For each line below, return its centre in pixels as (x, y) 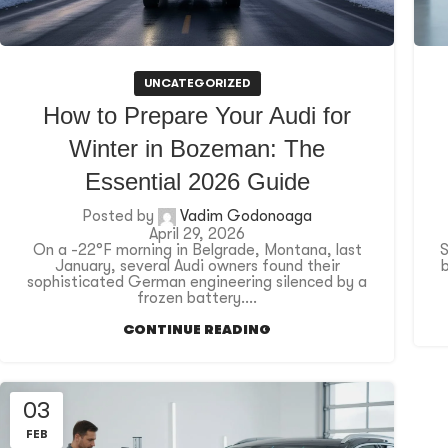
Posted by (118, 216)
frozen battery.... (197, 298)
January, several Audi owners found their (197, 266)
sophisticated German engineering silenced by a (197, 282)
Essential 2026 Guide (197, 182)
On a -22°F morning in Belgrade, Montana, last (197, 250)
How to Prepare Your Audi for (197, 116)
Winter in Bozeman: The (197, 149)
